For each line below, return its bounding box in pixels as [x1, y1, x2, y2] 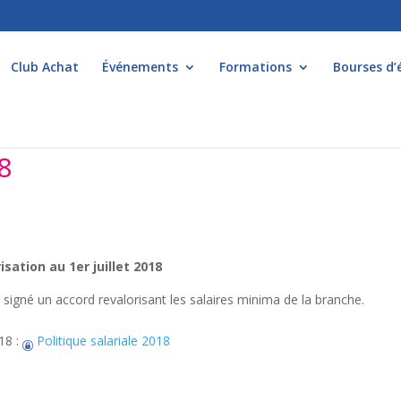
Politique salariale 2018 [33, 332, 171, 349]
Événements [102, 58, 178, 75]
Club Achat [11, 58, 79, 75]
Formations [219, 58, 292, 75]
